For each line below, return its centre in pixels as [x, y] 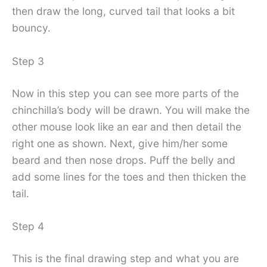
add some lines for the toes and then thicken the [129, 176]
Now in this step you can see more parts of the [125, 93]
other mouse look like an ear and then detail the [127, 126]
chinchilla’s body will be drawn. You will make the [131, 110]
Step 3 [28, 61]
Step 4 [28, 226]
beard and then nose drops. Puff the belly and [124, 160]
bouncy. [31, 27]
